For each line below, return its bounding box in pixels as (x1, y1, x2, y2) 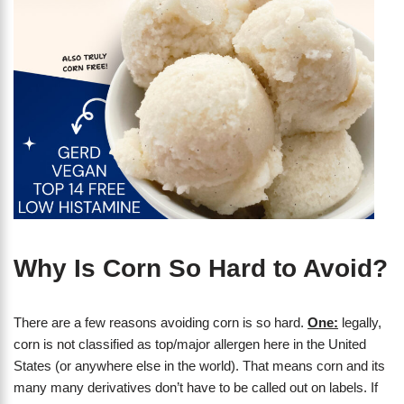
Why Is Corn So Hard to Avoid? (14, 254, 388, 283)
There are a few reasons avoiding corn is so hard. (14, 315, 308, 331)
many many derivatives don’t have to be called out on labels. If (14, 380, 378, 396)
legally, (338, 315, 381, 331)
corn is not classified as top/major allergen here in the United (14, 336, 366, 353)
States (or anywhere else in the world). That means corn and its (14, 358, 385, 374)
